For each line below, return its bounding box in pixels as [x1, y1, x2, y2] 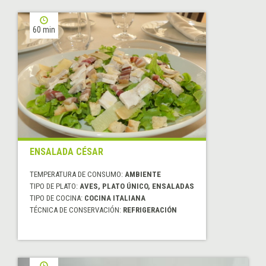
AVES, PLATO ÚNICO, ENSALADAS [80, 182, 194, 191]
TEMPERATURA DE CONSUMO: [30, 170, 125, 179]
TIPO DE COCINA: [30, 194, 84, 203]
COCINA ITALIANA [84, 194, 145, 203]
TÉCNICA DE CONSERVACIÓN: [30, 205, 123, 215]
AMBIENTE [125, 170, 161, 179]
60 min [33, 24, 55, 34]
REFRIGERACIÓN [123, 205, 177, 215]
